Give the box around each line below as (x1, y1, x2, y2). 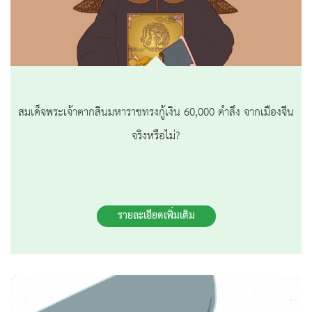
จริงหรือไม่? (132, 125, 180, 148)
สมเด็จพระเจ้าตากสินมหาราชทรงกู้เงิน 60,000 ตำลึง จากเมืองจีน (18, 102, 294, 124)
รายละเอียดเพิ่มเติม (117, 206, 195, 226)
